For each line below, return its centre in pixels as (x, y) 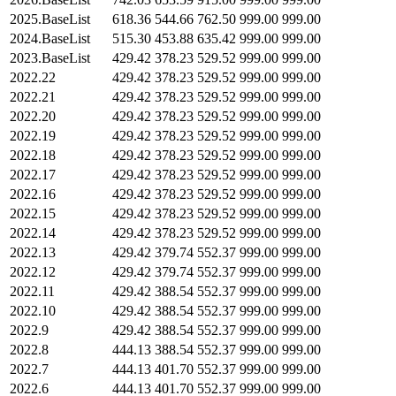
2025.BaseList (50, 19)
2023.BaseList (50, 57)
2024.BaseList (50, 38)
